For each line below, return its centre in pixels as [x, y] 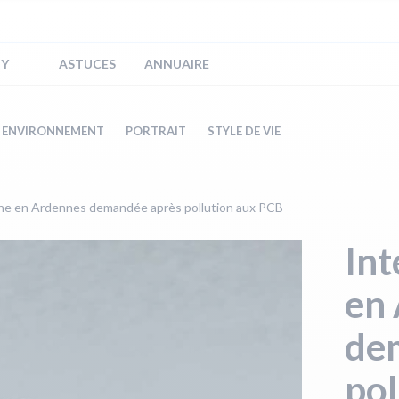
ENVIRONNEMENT [53, 131]
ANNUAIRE [176, 64]
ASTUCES [87, 64]
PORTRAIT [156, 131]
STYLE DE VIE [244, 131]
